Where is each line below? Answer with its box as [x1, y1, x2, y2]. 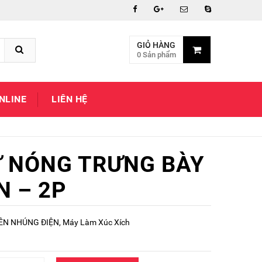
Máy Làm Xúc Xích [62, 218, 130, 227]
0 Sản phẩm [137, 50, 176, 59]
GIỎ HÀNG [137, 40, 175, 50]
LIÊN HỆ [51, 94, 88, 105]
